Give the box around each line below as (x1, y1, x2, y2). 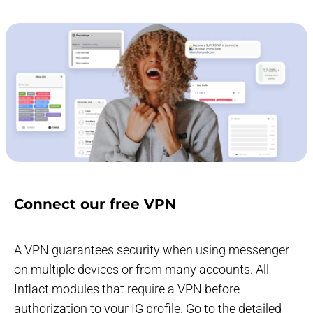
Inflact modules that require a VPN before (14, 281, 240, 296)
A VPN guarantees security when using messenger (14, 242, 289, 257)
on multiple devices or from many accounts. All (14, 261, 269, 277)
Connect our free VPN (14, 195, 176, 212)
